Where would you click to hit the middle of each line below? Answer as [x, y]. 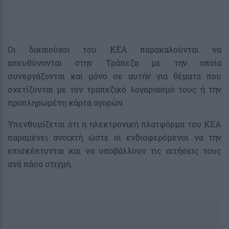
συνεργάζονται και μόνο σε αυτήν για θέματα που [114, 76]
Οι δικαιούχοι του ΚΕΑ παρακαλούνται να [114, 49]
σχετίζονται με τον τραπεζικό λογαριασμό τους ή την [114, 89]
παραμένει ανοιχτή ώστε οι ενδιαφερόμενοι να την [114, 137]
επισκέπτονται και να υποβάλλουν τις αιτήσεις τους [114, 150]
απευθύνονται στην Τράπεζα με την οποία [114, 62]
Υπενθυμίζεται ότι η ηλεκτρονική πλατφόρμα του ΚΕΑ [114, 124]
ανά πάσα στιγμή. [40, 164]
